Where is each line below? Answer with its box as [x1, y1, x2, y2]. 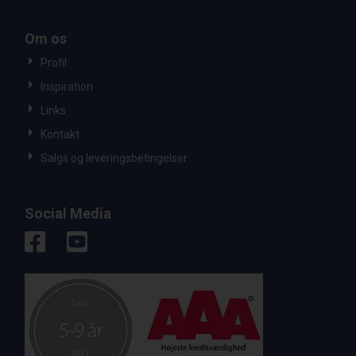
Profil [41, 56, 68, 69]
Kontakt [41, 127, 80, 141]
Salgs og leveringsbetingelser [41, 151, 188, 164]
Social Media [25, 204, 112, 222]
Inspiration [41, 79, 94, 93]
